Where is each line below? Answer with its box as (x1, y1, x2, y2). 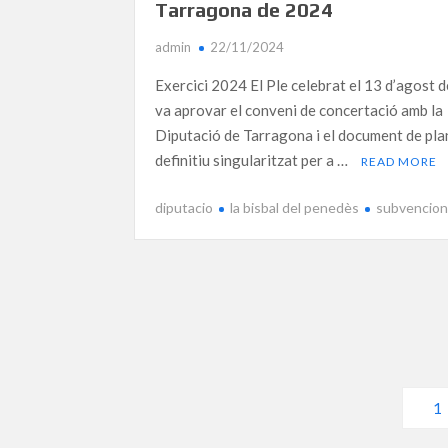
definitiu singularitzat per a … (155, 151, 352, 170)
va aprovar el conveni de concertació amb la (155, 101, 444, 120)
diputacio (155, 198, 214, 216)
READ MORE (361, 154, 438, 170)
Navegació (126, 385, 266, 421)
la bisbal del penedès (230, 198, 360, 216)
